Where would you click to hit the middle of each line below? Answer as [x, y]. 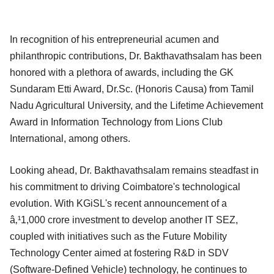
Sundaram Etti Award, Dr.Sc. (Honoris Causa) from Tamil [132, 89]
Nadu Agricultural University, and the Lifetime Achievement [136, 105]
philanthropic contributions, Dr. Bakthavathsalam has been [136, 56]
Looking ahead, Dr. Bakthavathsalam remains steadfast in [134, 170]
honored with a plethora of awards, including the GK [122, 72]
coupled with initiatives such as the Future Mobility [118, 236]
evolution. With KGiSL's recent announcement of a [118, 203]
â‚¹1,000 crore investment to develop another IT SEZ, [124, 220]
